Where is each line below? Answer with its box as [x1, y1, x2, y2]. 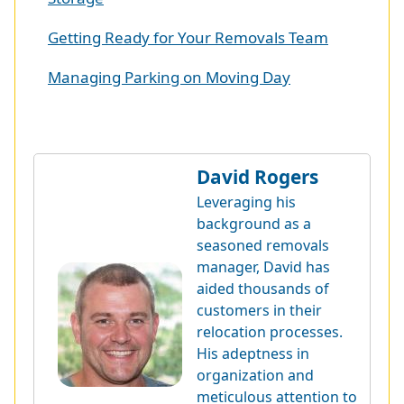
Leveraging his [197, 191, 296, 212]
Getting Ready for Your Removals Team [48, 26, 328, 48]
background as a [197, 213, 311, 234]
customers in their [197, 299, 322, 320]
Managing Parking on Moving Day [48, 66, 290, 87]
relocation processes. [197, 321, 343, 342]
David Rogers [197, 163, 318, 189]
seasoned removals [197, 234, 329, 255]
